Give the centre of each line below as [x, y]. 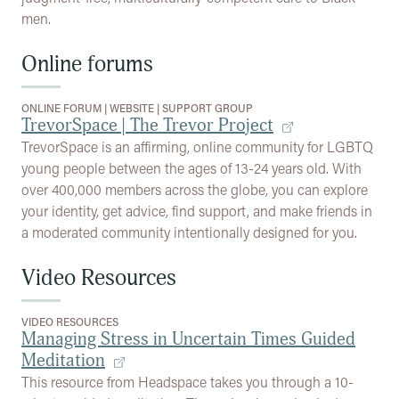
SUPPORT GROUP [208, 108]
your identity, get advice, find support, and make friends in [197, 211]
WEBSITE [132, 108]
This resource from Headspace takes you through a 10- [187, 382]
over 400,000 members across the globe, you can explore [195, 189]
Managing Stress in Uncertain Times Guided [188, 339]
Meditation [63, 360]
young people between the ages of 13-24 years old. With [191, 168]
